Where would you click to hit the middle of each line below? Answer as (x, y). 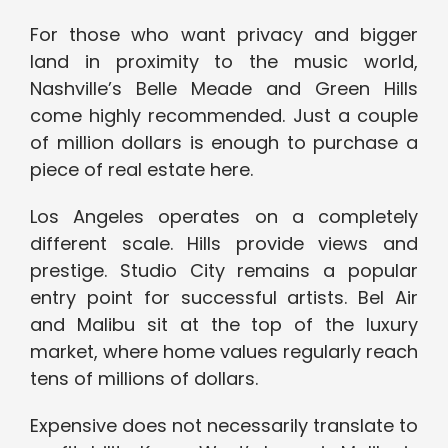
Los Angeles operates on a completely (224, 217)
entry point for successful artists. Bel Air (224, 298)
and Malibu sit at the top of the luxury (224, 325)
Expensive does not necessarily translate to (224, 426)
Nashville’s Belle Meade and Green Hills (224, 89)
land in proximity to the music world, (224, 62)
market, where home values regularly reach (224, 352)
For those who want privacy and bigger (224, 35)
